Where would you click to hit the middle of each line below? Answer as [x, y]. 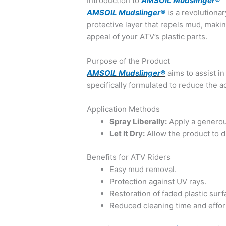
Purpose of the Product [129, 61]
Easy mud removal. [143, 169]
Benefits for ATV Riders [129, 157]
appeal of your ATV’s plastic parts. [147, 37]
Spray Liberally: [138, 122]
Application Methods [124, 109]
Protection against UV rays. [158, 181]
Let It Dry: [127, 134]
